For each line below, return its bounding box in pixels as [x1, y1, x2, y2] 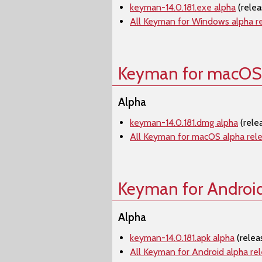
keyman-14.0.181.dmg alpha [130, 117, 238, 128]
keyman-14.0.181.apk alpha [130, 232, 235, 243]
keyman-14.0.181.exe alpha [130, 2, 236, 13]
